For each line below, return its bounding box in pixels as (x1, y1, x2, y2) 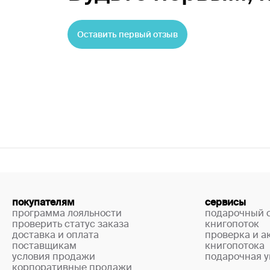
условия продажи (12, 251, 95, 262)
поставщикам (12, 240, 77, 251)
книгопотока (205, 240, 265, 251)
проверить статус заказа (12, 218, 129, 229)
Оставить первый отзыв (77, 30, 178, 39)
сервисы (205, 196, 246, 207)
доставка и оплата (12, 229, 99, 240)
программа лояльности (12, 207, 122, 218)
